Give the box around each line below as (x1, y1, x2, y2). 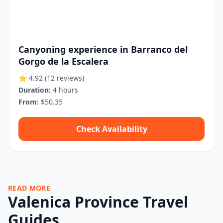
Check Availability (76, 123, 147, 134)
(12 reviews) (45, 73, 84, 83)
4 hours (51, 85, 78, 95)
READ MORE (8, 183, 51, 193)
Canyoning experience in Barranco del (18, 43, 188, 55)
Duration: (18, 85, 51, 95)
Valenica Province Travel (8, 192, 188, 212)
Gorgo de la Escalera (18, 55, 109, 67)
